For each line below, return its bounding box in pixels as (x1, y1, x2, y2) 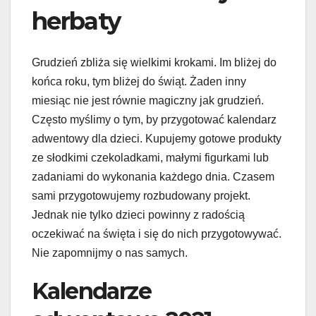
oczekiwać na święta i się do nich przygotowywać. (32, 227, 281, 240)
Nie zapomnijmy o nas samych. (32, 246, 190, 259)
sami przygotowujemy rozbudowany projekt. (32, 189, 250, 202)
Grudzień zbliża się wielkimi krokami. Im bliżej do (32, 56, 276, 68)
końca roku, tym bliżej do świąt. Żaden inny (32, 75, 246, 87)
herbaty (32, 6, 121, 37)
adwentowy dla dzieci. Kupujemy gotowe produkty (32, 132, 281, 145)
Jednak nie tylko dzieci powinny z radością (32, 208, 245, 221)
